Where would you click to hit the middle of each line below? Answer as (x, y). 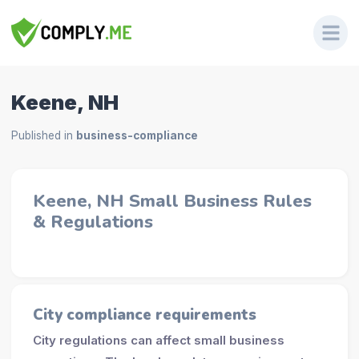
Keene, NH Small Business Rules (172, 201)
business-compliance (137, 136)
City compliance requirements (144, 315)
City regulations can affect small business (158, 340)
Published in (43, 136)
